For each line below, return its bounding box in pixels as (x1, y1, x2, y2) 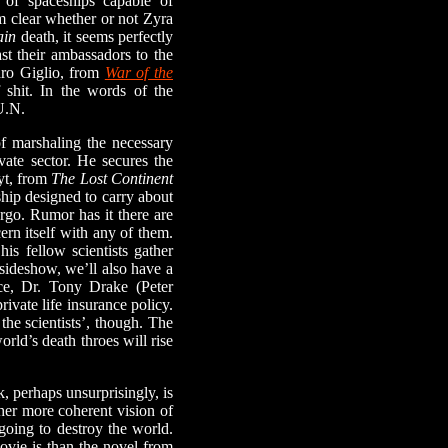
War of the (104, 64, 174, 81)
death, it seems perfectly (16, 28, 174, 45)
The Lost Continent (51, 170, 174, 187)
